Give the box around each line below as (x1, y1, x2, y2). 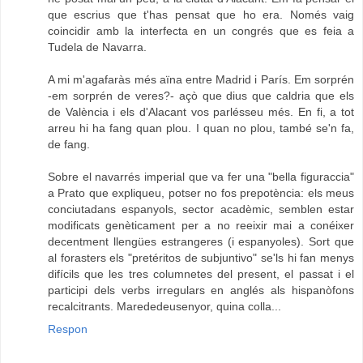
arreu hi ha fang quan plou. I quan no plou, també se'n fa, (48, 121, 354, 135)
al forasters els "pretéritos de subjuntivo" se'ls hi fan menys (48, 250, 354, 264)
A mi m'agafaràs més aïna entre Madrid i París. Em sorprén (48, 72, 354, 86)
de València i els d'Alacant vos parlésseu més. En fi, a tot (48, 105, 354, 118)
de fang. (48, 137, 90, 151)
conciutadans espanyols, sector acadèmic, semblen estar (48, 202, 354, 216)
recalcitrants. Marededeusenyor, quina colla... (48, 299, 281, 313)
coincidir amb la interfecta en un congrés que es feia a (48, 23, 354, 37)
